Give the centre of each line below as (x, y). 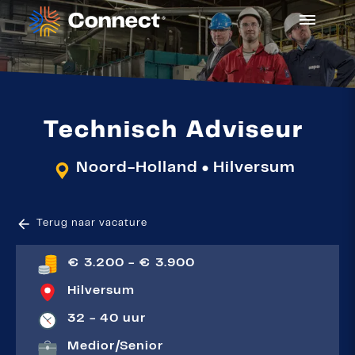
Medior (91, 347)
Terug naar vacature (92, 224)
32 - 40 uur (107, 319)
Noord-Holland (137, 169)
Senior (141, 347)
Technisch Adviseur (174, 132)
